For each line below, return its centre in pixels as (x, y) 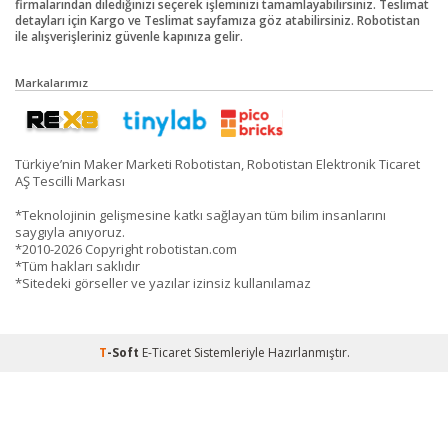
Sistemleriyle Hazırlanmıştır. (270, 352)
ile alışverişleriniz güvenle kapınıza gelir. (129, 36)
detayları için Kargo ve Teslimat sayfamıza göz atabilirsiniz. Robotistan (217, 20)
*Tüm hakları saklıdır (77, 265)
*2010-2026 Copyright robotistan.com (126, 248)
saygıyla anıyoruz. (70, 231)
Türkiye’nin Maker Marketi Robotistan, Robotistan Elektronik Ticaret (217, 163)
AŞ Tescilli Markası (70, 180)
